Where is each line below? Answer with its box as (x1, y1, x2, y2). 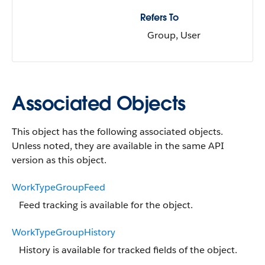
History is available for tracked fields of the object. (19, 244, 237, 256)
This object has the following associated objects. (12, 125, 223, 138)
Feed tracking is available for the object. (19, 199, 193, 211)
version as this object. (12, 154, 106, 166)
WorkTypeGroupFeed (12, 181, 105, 193)
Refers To (140, 11, 179, 24)
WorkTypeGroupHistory (12, 226, 115, 238)
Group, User (147, 29, 201, 41)
